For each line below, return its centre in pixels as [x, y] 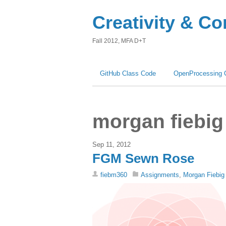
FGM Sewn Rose [143, 158]
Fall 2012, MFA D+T [119, 41]
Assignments [160, 175]
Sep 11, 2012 [111, 144]
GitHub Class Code [128, 73]
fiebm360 [114, 175]
